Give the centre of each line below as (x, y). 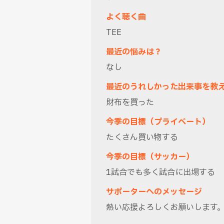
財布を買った (130, 102)
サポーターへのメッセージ (154, 192)
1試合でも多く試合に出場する (160, 172)
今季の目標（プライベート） (158, 122)
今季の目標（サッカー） (150, 157)
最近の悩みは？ (134, 52)
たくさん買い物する (142, 137)
